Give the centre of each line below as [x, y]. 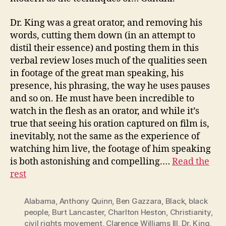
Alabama [40, 201]
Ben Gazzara [139, 201]
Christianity [190, 212]
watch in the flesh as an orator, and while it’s [105, 111]
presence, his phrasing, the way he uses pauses [110, 86]
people [36, 212]
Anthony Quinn [86, 201]
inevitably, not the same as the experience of [105, 136]
